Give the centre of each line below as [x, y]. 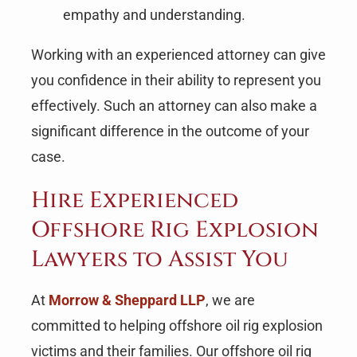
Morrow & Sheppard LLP [127, 300]
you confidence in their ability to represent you [176, 80]
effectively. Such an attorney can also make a [174, 105]
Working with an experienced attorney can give [178, 54]
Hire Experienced [134, 200]
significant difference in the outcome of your [170, 131]
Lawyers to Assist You [159, 259]
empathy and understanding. [154, 14]
